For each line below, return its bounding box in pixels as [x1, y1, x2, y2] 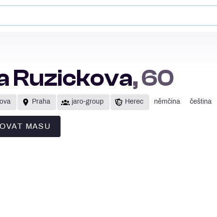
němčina [154, 99, 180, 105]
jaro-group [72, 99, 104, 105]
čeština [190, 99, 212, 105]
